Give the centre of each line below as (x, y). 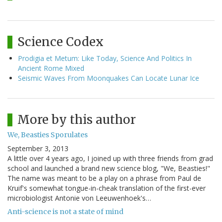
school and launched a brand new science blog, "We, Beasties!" (109, 168)
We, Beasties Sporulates (48, 135)
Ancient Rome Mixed (51, 68)
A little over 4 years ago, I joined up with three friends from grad (110, 159)
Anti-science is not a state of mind (65, 212)
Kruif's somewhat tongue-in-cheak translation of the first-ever (107, 188)
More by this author (77, 120)
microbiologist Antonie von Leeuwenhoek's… (79, 198)
